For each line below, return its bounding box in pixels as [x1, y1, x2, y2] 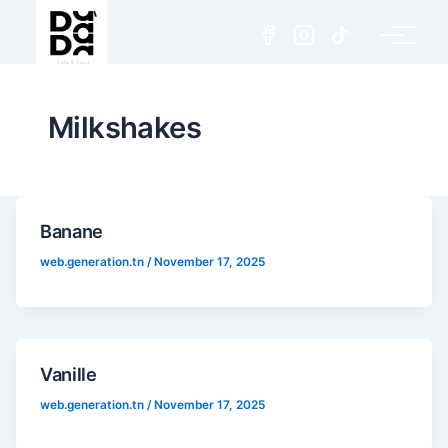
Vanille [40, 362, 97, 385]
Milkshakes [48, 110, 202, 145]
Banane [40, 220, 103, 242]
